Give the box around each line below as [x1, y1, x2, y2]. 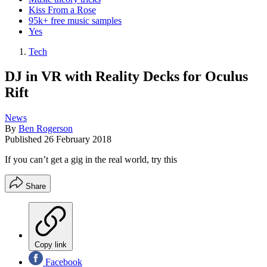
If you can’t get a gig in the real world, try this [5, 154, 177, 165]
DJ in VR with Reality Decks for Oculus [5, 69, 248, 85]
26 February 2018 [44, 134, 111, 145]
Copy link [35, 240, 67, 250]
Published [5, 134, 44, 145]
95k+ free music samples [29, 15, 122, 26]
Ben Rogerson [18, 123, 73, 134]
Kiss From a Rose [29, 4, 96, 15]
